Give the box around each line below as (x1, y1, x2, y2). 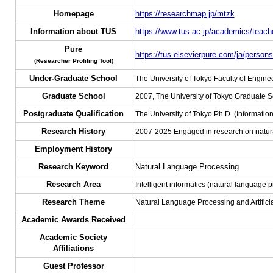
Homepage (53, 9, 94, 18)
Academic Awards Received (21, 215, 126, 224)
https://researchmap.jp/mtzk (135, 9, 235, 18)
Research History (41, 127, 105, 136)
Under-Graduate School (29, 74, 118, 83)
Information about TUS (30, 27, 116, 36)
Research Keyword (38, 162, 108, 171)
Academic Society (40, 233, 107, 242)
